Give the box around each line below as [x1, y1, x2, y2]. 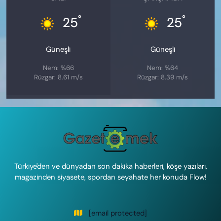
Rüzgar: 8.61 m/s [34, 73, 83, 82]
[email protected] [88, 208, 147, 218]
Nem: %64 [147, 64, 179, 73]
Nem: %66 [42, 64, 74, 73]
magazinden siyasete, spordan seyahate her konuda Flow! [14, 172, 207, 182]
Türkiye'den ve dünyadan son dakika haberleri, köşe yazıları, [14, 161, 207, 171]
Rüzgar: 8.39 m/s [137, 73, 188, 82]
